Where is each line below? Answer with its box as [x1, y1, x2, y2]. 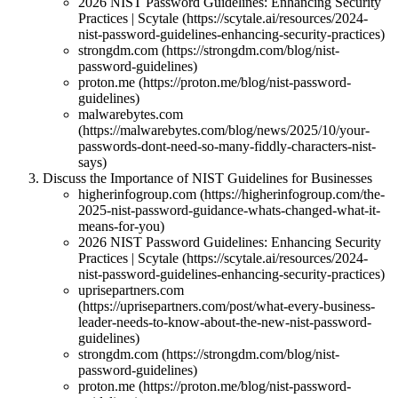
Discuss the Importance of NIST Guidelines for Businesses [43, 171, 372, 187]
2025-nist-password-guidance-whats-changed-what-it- [78, 203, 380, 219]
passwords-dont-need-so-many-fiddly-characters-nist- [78, 139, 376, 155]
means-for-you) [78, 219, 164, 235]
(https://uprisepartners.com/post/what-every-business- [78, 298, 375, 314]
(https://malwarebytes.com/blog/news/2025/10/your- [78, 123, 370, 139]
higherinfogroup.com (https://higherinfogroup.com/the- [78, 187, 385, 203]
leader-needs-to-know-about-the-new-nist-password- [78, 314, 371, 330]
